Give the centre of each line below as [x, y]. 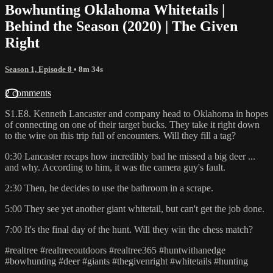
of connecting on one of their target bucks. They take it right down [132, 124]
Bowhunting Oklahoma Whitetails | [115, 9]
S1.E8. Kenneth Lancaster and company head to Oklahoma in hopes [136, 113]
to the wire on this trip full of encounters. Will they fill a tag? [120, 135]
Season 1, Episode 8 [39, 69]
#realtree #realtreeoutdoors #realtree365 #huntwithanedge [115, 250]
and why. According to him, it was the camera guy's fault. [115, 167]
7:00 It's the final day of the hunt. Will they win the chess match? [129, 229]
